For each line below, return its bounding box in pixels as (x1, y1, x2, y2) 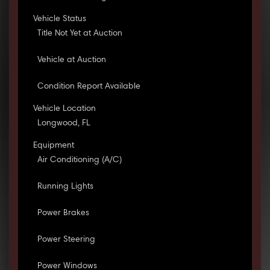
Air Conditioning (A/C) (37, 156, 122, 165)
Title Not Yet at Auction (37, 30, 122, 39)
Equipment (33, 142, 74, 151)
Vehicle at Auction (37, 56, 106, 65)
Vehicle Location (33, 105, 96, 114)
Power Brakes (37, 209, 89, 218)
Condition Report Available (37, 83, 140, 92)
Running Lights (37, 183, 93, 192)
